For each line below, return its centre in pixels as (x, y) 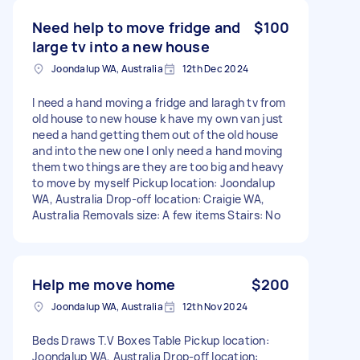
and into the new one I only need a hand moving (157, 150)
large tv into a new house (121, 46)
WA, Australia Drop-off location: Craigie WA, (148, 198)
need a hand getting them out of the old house (155, 134)
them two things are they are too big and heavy (158, 166)
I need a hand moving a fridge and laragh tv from (159, 102)
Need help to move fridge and (137, 27)
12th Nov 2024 (215, 306)
